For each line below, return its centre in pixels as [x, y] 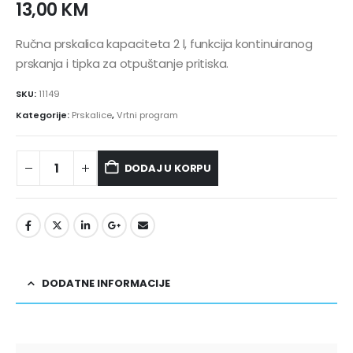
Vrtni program [147, 115]
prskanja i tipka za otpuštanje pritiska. [123, 63]
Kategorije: [44, 115]
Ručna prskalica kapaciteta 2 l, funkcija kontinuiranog [164, 44]
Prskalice [92, 115]
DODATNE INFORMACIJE [106, 283]
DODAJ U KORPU [167, 168]
